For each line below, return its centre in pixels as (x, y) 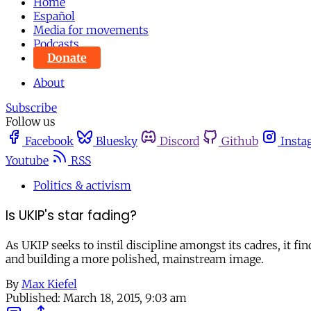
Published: (33, 298)
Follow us (31, 121)
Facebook (49, 141)
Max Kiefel (49, 284)
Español (54, 16)
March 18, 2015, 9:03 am (125, 298)
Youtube (27, 160)
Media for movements (91, 30)
